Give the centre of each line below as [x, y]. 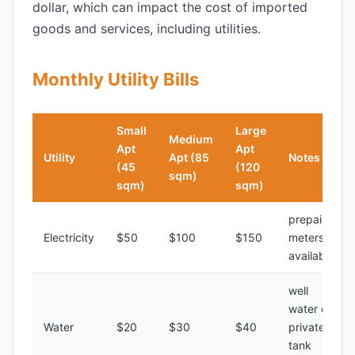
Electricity [69, 237]
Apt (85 [189, 157]
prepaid [309, 219]
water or [310, 309]
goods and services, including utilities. [147, 29]
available [311, 256]
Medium [191, 139]
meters [306, 237]
